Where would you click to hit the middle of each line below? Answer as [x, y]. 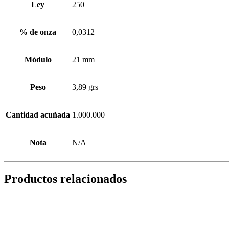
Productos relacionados [65, 179]
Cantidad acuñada [38, 114]
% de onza [38, 32]
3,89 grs [85, 87]
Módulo [38, 59]
